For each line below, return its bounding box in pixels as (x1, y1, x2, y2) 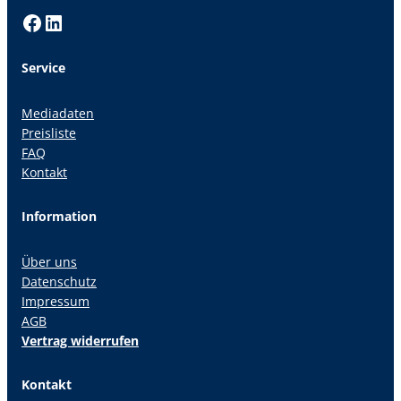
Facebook (21, 6, 32, 37)
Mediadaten (21, 105, 94, 123)
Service (21, 59, 65, 77)
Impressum (21, 293, 90, 311)
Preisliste (21, 124, 76, 142)
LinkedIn (42, 6, 55, 37)
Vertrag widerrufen (21, 332, 139, 350)
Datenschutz (21, 273, 97, 291)
